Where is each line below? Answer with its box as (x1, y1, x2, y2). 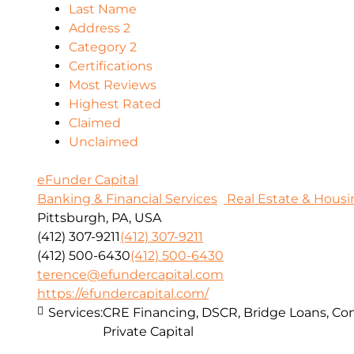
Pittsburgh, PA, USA (37, 209, 161, 225)
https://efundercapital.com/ (37, 285, 209, 301)
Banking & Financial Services (37, 190, 217, 206)
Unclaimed (69, 134, 138, 149)
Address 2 (69, 20, 130, 36)
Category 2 (69, 39, 137, 55)
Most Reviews (69, 77, 156, 92)
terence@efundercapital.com (37, 266, 224, 282)
